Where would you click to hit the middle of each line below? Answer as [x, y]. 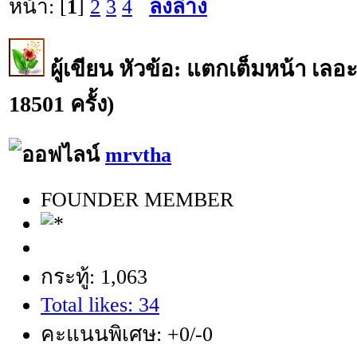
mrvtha [138, 155]
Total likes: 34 [100, 305]
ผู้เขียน [82, 69]
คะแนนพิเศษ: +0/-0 [127, 335]
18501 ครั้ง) [61, 104]
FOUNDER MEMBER [137, 200]
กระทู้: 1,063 [94, 277]
